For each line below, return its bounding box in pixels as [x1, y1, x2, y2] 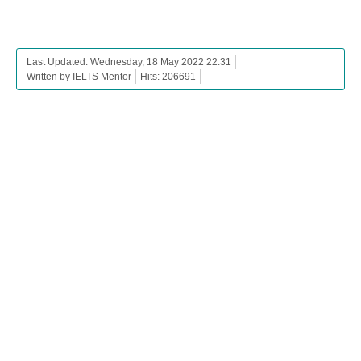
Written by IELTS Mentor [27, 70, 131, 82]
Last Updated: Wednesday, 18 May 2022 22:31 [27, 56, 231, 68]
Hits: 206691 [140, 70, 196, 82]
